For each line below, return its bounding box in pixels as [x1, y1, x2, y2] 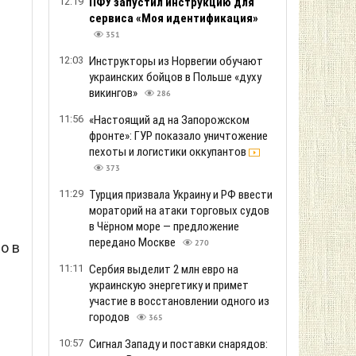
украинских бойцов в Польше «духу [89, 70, 261, 84]
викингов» [89, 86, 140, 100]
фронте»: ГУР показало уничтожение [89, 129, 268, 143]
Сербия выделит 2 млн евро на [89, 262, 238, 277]
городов [89, 310, 132, 324]
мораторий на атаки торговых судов [89, 203, 269, 218]
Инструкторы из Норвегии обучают [89, 54, 263, 68]
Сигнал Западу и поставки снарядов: [89, 337, 268, 351]
